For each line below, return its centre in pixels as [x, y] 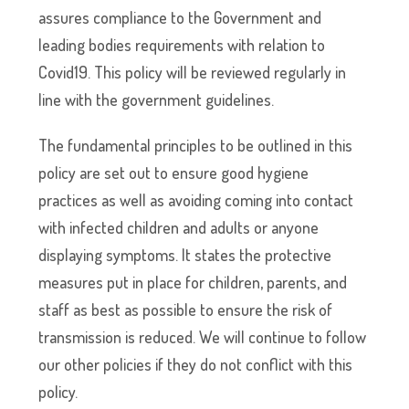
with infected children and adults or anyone [179, 227]
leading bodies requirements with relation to [182, 45]
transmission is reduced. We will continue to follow [203, 337]
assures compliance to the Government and [180, 17]
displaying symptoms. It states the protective [185, 255]
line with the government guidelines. [157, 100]
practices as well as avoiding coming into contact [196, 200]
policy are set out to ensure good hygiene [174, 173]
